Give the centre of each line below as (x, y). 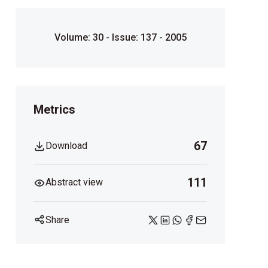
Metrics (54, 110)
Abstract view (74, 182)
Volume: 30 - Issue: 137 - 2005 (120, 38)
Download (66, 145)
